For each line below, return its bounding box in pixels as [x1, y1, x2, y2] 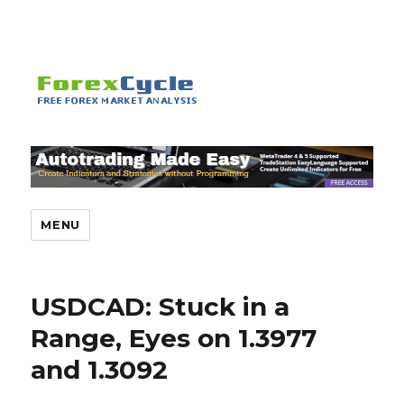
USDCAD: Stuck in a [31, 291, 290, 323]
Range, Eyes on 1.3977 [31, 323, 317, 354]
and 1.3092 [31, 354, 169, 386]
